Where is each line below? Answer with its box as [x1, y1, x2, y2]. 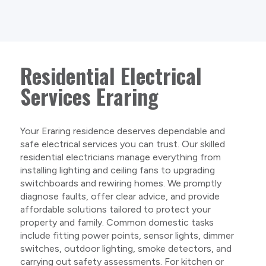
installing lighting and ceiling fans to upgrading [20, 164, 215, 176]
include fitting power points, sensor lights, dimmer [20, 229, 234, 241]
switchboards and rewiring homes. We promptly [20, 177, 221, 189]
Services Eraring [20, 80, 159, 112]
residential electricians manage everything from [20, 151, 221, 163]
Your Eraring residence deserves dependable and [20, 125, 225, 137]
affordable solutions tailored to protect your [20, 203, 211, 215]
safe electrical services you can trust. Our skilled [20, 138, 225, 150]
